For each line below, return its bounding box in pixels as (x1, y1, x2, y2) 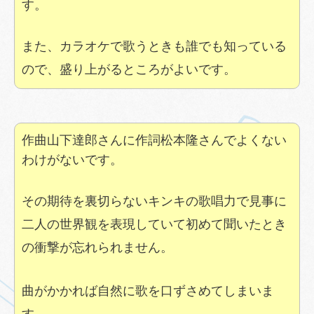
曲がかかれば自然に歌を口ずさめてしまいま (22, 283, 274, 298)
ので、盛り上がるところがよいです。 (22, 62, 236, 76)
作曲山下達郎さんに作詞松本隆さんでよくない (22, 132, 287, 147)
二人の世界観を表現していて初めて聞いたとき (22, 217, 287, 231)
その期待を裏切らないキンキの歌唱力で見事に (22, 193, 287, 208)
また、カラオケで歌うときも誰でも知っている (22, 39, 287, 53)
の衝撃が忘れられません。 (22, 240, 173, 254)
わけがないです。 (22, 152, 123, 167)
